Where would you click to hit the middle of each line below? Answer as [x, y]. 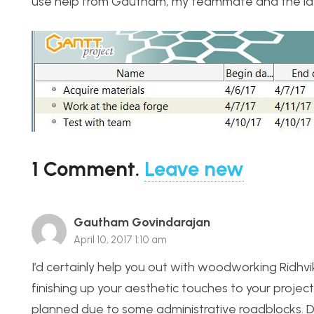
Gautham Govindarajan [142, 223]
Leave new [194, 169]
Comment [89, 169]
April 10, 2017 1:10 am [120, 240]
